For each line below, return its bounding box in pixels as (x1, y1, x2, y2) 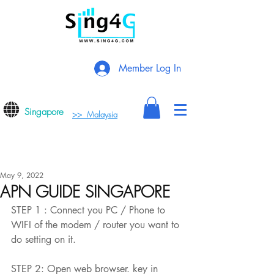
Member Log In (119, 62, 181, 75)
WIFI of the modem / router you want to (11, 218, 182, 231)
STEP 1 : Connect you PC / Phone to (11, 204, 168, 217)
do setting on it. (11, 233, 76, 246)
